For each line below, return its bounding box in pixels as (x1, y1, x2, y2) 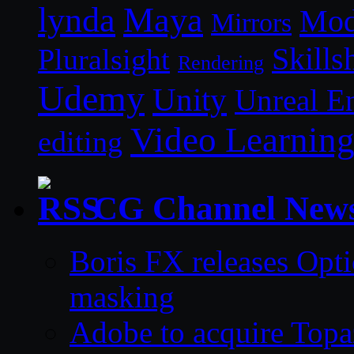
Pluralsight (38, 42, 170, 76)
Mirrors (211, 7, 292, 37)
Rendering (178, 51, 264, 74)
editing (38, 125, 122, 158)
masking (70, 279, 175, 314)
